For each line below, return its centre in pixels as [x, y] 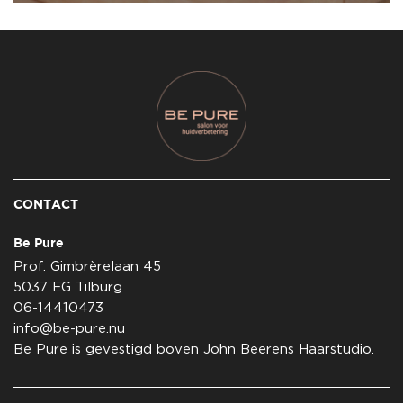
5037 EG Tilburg [68, 287]
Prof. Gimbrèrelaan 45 [87, 267]
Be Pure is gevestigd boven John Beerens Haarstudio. [194, 349]
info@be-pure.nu [69, 329]
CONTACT [46, 204]
